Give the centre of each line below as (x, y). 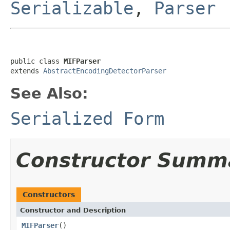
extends (27, 71)
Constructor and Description (73, 210)
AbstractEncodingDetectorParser (105, 71)
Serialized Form (87, 118)
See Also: (49, 93)
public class (37, 61)
